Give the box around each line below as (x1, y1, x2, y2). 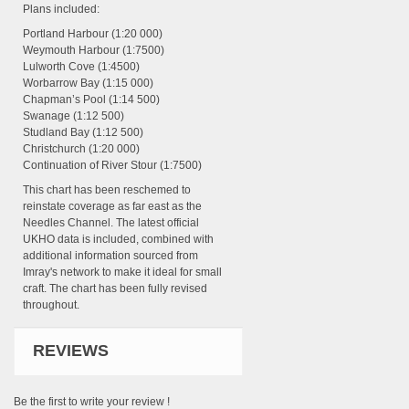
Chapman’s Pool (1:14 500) (23, 93, 163, 107)
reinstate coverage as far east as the (23, 200, 202, 214)
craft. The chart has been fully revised (23, 282, 207, 296)
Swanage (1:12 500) (23, 110, 127, 123)
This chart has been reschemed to (23, 184, 191, 197)
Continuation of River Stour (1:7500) (23, 159, 204, 173)
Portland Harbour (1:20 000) (23, 27, 165, 41)
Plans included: (23, 3, 102, 16)
